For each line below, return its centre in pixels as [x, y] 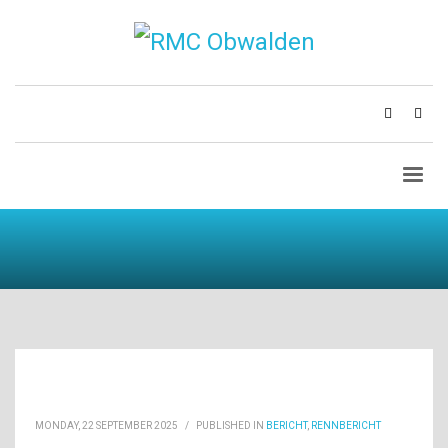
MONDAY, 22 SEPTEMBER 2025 [106, 425]
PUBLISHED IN [231, 425]
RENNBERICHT [346, 425]
